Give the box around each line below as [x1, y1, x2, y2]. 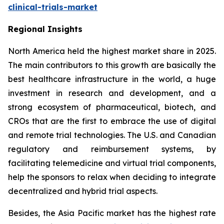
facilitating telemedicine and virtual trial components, [8, 157, 216, 168]
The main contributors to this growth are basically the [8, 59, 216, 70]
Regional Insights [8, 23, 82, 34]
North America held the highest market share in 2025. [8, 45, 216, 56]
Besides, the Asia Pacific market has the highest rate [8, 207, 216, 218]
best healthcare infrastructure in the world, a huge [8, 73, 216, 84]
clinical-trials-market [8, 1, 97, 12]
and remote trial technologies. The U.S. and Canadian [8, 129, 216, 140]
